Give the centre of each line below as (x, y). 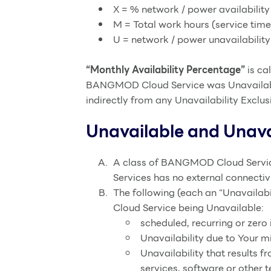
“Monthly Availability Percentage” (165, 70)
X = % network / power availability (191, 9)
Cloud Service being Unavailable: (188, 208)
